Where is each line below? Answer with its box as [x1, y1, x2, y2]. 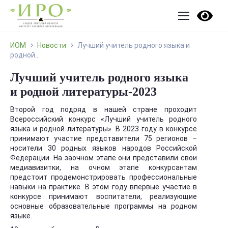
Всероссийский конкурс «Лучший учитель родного [10, 115, 197, 123]
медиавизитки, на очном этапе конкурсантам [10, 163, 197, 172]
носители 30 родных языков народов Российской [10, 144, 197, 152]
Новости [37, 41, 66, 49]
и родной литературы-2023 [10, 85, 157, 98]
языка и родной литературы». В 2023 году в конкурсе [10, 125, 197, 133]
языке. [10, 212, 32, 220]
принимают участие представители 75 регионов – [10, 134, 197, 142]
